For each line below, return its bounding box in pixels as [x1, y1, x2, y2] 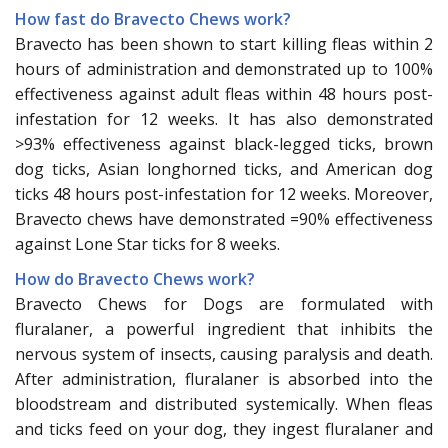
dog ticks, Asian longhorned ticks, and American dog [15, 157, 433, 180]
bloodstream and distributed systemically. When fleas [15, 392, 433, 415]
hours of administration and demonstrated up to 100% [15, 57, 433, 80]
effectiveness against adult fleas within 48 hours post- [15, 82, 433, 105]
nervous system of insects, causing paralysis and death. [15, 342, 433, 365]
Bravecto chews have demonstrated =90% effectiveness [15, 207, 433, 230]
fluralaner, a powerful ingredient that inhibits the [15, 317, 433, 340]
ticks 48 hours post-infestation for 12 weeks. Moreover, [15, 182, 433, 205]
